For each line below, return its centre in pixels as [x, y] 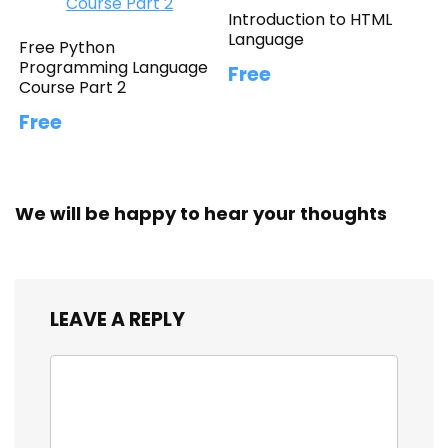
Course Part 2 [73, 87]
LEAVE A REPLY [117, 319]
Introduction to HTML [310, 19]
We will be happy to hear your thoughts [201, 213]
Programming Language [114, 67]
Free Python [67, 47]
